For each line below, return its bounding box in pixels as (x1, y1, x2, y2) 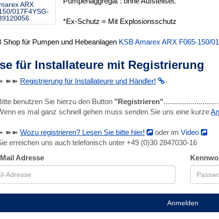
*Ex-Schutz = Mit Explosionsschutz (63, 17, 176, 25)
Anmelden (167, 199, 198, 207)
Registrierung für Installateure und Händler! (20, 77, 156, 85)
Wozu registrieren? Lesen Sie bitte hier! (20, 128, 145, 136)
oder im (153, 128, 181, 136)
